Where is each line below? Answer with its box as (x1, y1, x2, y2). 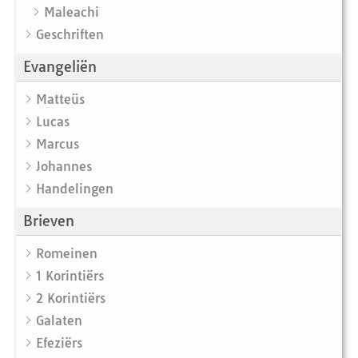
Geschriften (36, 26, 104, 43)
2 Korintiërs (36, 290, 105, 307)
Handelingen (36, 181, 113, 197)
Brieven (23, 212, 74, 231)
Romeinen (36, 245, 97, 262)
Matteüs (36, 91, 85, 108)
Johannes (36, 158, 92, 175)
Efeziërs (36, 335, 82, 352)
